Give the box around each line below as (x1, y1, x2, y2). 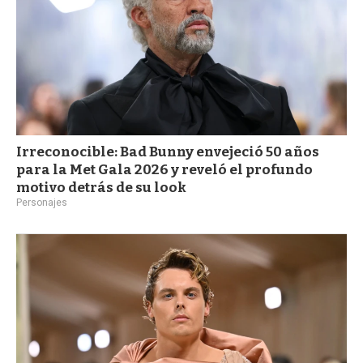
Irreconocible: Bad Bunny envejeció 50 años (16, 143, 319, 160)
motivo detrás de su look (16, 178, 186, 196)
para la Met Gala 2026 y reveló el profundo (16, 160, 313, 178)
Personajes (16, 196, 67, 208)
